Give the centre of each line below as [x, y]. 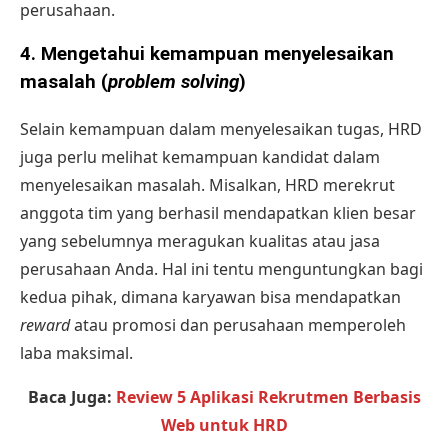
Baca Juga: [71, 396]
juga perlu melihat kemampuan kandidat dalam [200, 156]
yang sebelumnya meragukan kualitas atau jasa [200, 240]
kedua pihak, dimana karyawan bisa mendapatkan [210, 296]
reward [47, 324]
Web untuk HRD [224, 424]
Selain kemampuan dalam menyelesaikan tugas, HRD [221, 128]
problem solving [173, 82]
